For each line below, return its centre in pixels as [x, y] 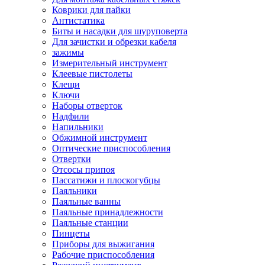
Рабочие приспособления [103, 254]
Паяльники [75, 190]
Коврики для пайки [91, 9]
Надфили [71, 116]
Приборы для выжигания [103, 244]
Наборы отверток [87, 105]
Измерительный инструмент [110, 63]
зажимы [68, 52]
